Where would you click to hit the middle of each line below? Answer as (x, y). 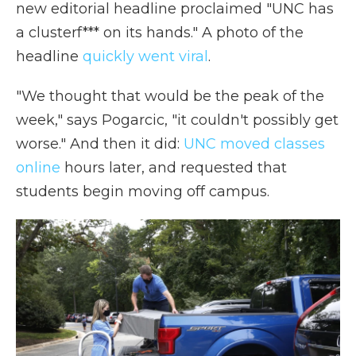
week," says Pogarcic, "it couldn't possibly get (177, 120)
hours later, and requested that (174, 168)
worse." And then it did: (100, 144)
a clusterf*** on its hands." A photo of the (160, 33)
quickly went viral (145, 56)
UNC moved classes (254, 144)
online (38, 168)
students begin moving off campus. (143, 192)
